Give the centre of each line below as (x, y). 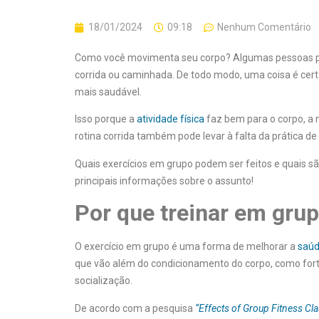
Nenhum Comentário (264, 27)
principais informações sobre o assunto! (164, 181)
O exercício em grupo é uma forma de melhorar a (186, 247)
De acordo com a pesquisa (135, 308)
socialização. (104, 281)
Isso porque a (106, 119)
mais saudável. (108, 92)
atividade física (171, 119)
